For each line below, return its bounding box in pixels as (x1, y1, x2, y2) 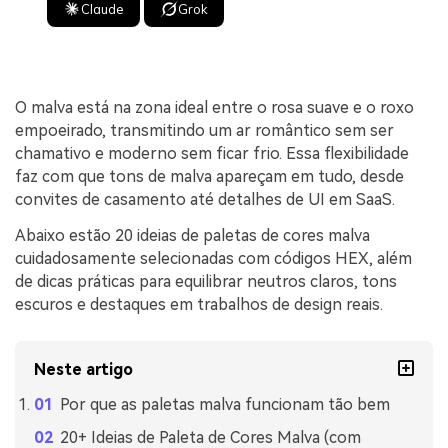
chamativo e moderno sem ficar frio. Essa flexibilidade (15, 143, 409, 163)
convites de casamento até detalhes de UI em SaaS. (15, 189, 395, 209)
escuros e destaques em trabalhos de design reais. (15, 294, 383, 314)
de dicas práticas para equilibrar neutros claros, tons (15, 271, 397, 291)
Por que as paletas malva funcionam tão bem (59, 395, 390, 415)
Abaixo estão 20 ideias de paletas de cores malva (15, 225, 370, 245)
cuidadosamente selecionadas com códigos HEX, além (15, 248, 412, 268)
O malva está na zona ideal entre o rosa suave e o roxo (15, 97, 414, 117)
